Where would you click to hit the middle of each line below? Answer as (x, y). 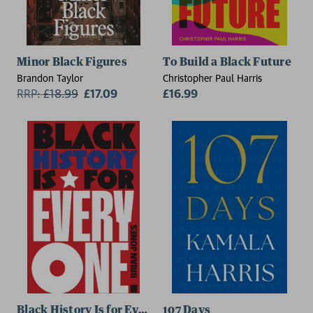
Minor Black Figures (72, 62)
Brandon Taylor (50, 78)
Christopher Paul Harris (212, 78)
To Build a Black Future (227, 62)
